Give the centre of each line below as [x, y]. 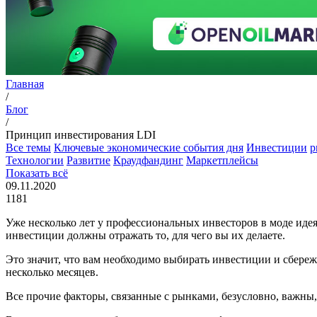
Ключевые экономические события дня [149, 148]
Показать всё [37, 173]
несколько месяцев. [52, 272]
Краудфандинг [148, 161]
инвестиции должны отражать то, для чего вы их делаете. [147, 236]
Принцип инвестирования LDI [81, 135]
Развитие [88, 161]
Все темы [28, 148]
